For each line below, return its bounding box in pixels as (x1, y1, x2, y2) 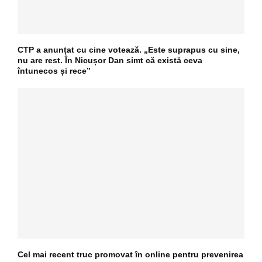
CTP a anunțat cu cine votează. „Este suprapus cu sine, (18, 44, 240, 54)
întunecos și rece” (18, 65, 91, 75)
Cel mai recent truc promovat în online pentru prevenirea (18, 250, 243, 260)
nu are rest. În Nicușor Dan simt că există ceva (18, 55, 202, 65)
